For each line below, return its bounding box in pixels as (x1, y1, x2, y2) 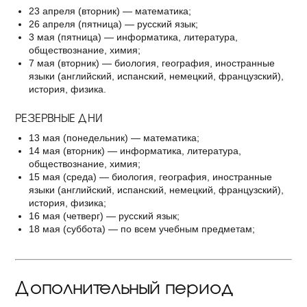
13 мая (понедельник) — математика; (29, 132, 199, 143)
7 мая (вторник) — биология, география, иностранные (29, 58, 275, 69)
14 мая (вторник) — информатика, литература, (29, 145, 241, 156)
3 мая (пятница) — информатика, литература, (29, 32, 238, 42)
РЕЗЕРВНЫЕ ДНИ (15, 109, 103, 125)
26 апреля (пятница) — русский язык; (29, 19, 198, 29)
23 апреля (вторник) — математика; (29, 5, 191, 16)
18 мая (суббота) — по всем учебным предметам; (29, 223, 255, 234)
